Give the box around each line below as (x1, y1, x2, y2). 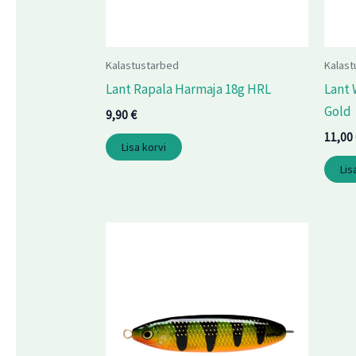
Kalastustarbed (106, 57, 180, 72)
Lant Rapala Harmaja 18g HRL (106, 80, 272, 98)
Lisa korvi (122, 140, 167, 155)
